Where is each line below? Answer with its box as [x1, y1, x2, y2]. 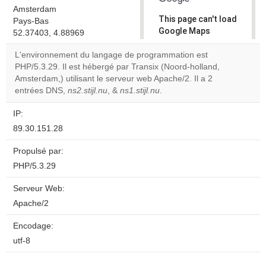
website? [167, 84, 198, 93]
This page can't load [159, 14, 237, 24]
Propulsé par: [13, 147, 64, 156]
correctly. [159, 38, 197, 47]
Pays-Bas [13, 17, 49, 26]
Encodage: [13, 221, 53, 230]
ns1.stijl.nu [120, 86, 160, 95]
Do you [167, 64, 189, 72]
